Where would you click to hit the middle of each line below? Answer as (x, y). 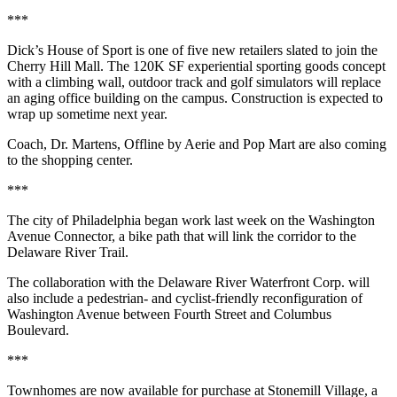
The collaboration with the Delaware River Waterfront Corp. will (188, 282)
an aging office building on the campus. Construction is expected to (195, 97)
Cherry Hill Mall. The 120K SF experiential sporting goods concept (196, 66)
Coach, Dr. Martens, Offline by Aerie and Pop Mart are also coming (197, 144)
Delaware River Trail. (68, 252)
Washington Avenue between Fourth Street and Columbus (169, 314)
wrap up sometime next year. (87, 113)
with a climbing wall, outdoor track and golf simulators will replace (194, 82)
